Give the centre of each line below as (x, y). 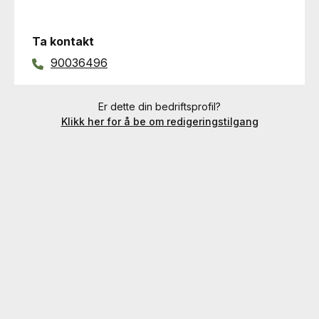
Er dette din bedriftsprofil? (159, 106)
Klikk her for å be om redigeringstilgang (159, 121)
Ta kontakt (63, 41)
